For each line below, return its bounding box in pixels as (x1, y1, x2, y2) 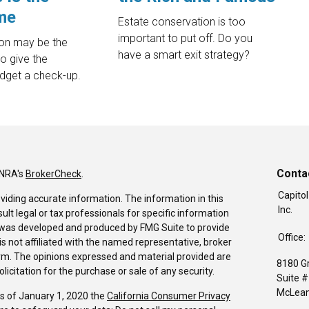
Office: (278, 232, 308, 243)
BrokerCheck (26, 168, 81, 180)
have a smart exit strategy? (118, 48, 250, 62)
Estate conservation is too (118, 15, 246, 29)
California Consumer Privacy (107, 290, 230, 302)
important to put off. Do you (118, 32, 252, 46)
